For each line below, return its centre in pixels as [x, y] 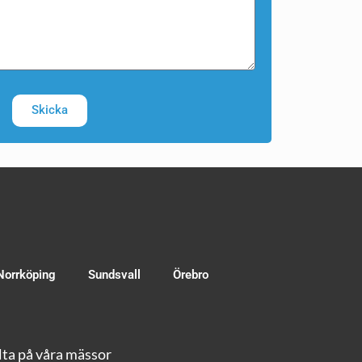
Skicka [49, 110]
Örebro [191, 274]
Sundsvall [114, 274]
